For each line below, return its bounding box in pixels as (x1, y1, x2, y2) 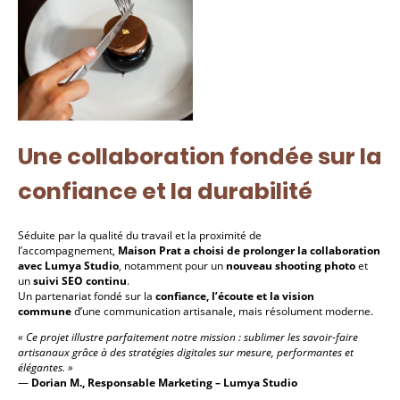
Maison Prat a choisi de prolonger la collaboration (118, 243, 380, 259)
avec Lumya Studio (18, 258, 119, 274)
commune (18, 304, 71, 320)
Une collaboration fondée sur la (18, 140, 382, 173)
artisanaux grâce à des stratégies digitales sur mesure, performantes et (18, 345, 354, 361)
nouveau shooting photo (226, 258, 355, 274)
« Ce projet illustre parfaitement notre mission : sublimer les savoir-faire (18, 329, 358, 346)
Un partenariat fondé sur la (18, 288, 155, 304)
